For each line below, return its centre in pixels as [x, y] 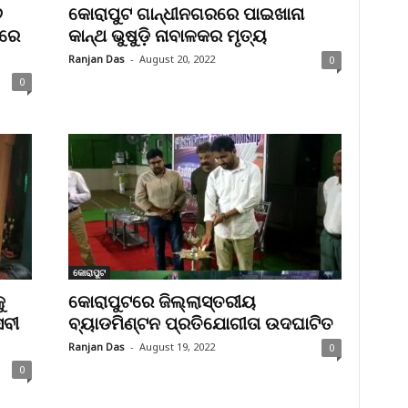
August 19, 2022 [177, 347]
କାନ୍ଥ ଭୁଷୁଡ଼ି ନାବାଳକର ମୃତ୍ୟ [167, 36]
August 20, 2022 [177, 59]
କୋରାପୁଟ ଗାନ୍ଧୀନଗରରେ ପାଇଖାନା [186, 14]
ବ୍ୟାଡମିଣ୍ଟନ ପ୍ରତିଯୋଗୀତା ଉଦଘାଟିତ [200, 323]
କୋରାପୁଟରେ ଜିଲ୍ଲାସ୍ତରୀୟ [162, 301]
